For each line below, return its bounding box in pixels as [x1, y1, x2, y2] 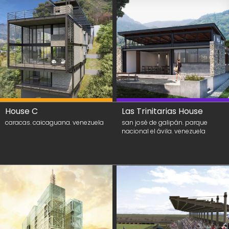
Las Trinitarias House [122, 105, 203, 117]
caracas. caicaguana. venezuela [5, 118, 104, 127]
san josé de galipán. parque [122, 118, 208, 127]
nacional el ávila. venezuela [122, 127, 205, 135]
